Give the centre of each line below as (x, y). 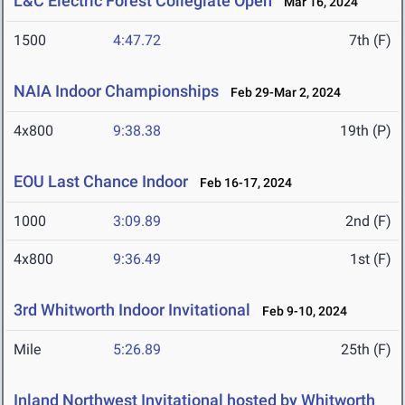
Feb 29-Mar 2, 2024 (282, 93)
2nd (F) (368, 221)
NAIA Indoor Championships (116, 91)
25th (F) (366, 350)
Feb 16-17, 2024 (242, 183)
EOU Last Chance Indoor (101, 182)
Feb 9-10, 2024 (301, 311)
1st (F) (371, 259)
